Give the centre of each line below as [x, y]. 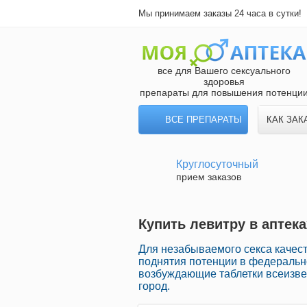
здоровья [224, 82]
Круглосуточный [217, 164]
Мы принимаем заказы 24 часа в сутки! [220, 13]
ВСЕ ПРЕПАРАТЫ [204, 120]
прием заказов [209, 177]
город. [154, 286]
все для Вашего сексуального [224, 71]
